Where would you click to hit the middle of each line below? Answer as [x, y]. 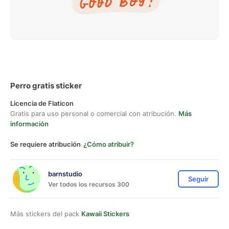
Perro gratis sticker [46, 86]
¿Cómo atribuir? [109, 144]
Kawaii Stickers [105, 214]
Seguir [198, 179]
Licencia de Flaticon [42, 103]
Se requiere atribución [45, 144]
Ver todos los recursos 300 [89, 184]
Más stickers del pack [46, 214]
